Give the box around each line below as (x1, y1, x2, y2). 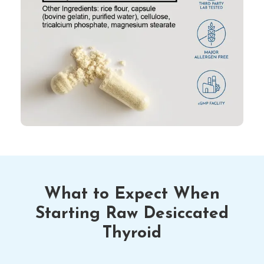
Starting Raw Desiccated (35, 205, 229, 222)
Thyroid (102, 225, 161, 242)
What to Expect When (44, 186, 220, 203)
